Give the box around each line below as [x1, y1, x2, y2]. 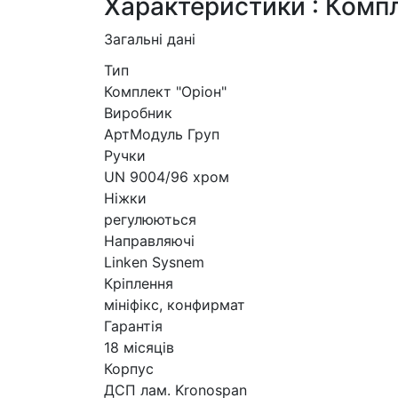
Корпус [104, 360, 154, 378]
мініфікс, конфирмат [104, 296, 245, 314]
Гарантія [104, 317, 163, 336]
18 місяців [104, 338, 174, 357]
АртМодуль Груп [104, 125, 219, 144]
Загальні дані [104, 30, 195, 49]
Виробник [104, 104, 172, 123]
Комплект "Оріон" [104, 83, 227, 101]
